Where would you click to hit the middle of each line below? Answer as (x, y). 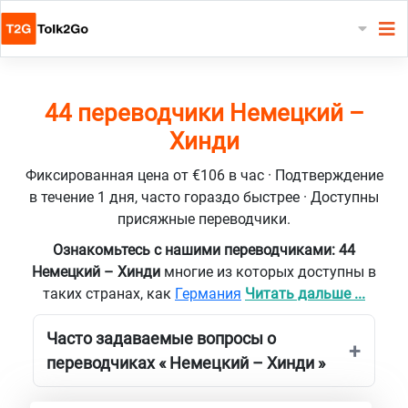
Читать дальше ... (305, 293)
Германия (208, 293)
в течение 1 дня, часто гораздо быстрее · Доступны (204, 197)
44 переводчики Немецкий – (204, 112)
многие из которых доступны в (270, 271)
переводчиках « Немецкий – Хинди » (186, 362)
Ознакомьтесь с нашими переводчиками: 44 (204, 250)
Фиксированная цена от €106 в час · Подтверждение (204, 175)
